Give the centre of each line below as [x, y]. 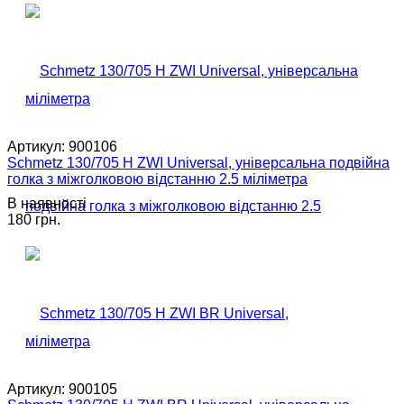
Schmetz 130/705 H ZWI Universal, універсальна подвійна [198, 162]
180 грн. [34, 219]
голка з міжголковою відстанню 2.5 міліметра [157, 179]
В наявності [47, 203]
